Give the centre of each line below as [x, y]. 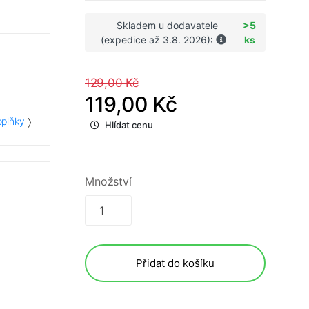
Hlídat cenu [129, 125]
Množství [108, 182]
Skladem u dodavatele [167, 26]
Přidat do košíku [175, 263]
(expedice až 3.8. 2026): [159, 40]
